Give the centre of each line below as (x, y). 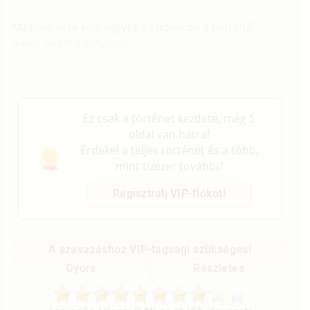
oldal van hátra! (169, 135)
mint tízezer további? (169, 166)
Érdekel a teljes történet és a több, (169, 151)
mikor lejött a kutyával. (71, 43)
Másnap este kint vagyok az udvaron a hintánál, (135, 27)
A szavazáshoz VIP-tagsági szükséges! (150, 250)
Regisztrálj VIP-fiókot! (169, 194)
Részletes (219, 268)
